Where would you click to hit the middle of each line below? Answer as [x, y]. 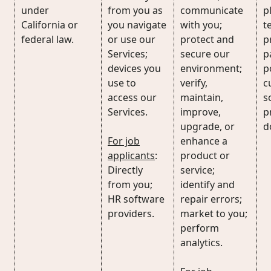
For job [124, 141]
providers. [131, 214]
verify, [194, 83]
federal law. [47, 39]
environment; [211, 68]
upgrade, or [207, 126]
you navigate [137, 25]
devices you [134, 68]
